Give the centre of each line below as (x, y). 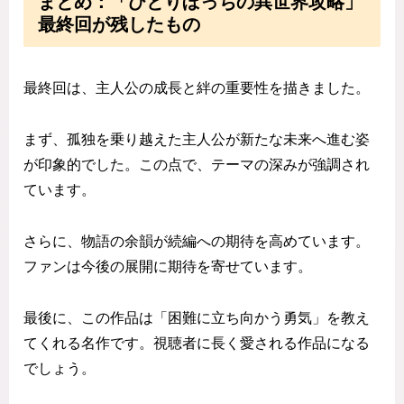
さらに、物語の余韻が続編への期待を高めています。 (197, 241)
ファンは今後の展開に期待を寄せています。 (168, 266)
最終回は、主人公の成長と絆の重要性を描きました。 (197, 88)
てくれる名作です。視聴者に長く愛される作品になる (197, 343)
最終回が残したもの (119, 24)
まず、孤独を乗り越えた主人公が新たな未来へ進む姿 (197, 139)
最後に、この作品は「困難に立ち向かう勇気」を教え (197, 317)
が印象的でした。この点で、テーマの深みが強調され (197, 164)
